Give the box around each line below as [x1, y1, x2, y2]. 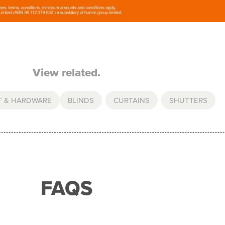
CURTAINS [113, 94, 150, 105]
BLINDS [67, 94, 94, 105]
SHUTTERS [169, 94, 207, 105]
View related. [32, 64, 100, 81]
